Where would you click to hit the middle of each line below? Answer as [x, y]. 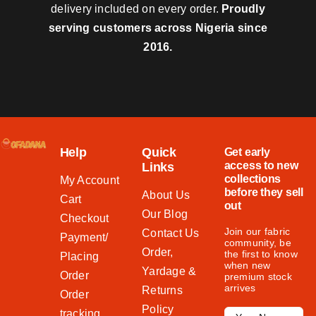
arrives [240, 287]
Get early [247, 152]
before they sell [263, 192]
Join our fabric [257, 231]
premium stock [258, 276]
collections [253, 178]
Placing [79, 256]
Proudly [243, 8]
